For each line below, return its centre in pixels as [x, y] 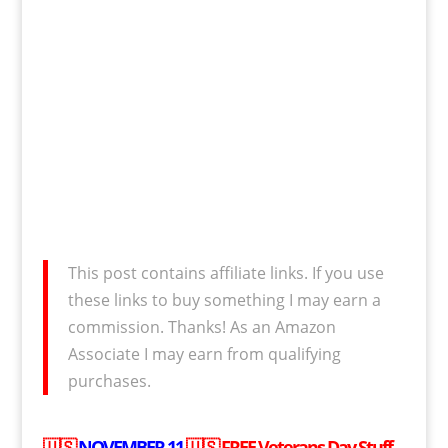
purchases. [109, 381]
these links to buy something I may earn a [224, 300]
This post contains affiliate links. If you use [225, 273]
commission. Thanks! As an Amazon [201, 327]
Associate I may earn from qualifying [204, 354]
